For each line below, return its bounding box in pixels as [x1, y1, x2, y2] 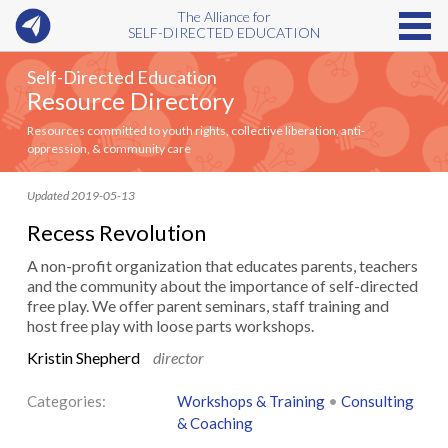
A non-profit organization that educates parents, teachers [26, 256, 418, 275]
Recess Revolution [26, 219, 206, 246]
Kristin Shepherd [26, 348, 143, 367]
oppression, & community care [26, 141, 191, 156]
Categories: [26, 392, 106, 410]
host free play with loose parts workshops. [26, 316, 314, 335]
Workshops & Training [176, 392, 325, 410]
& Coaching [176, 414, 253, 432]
